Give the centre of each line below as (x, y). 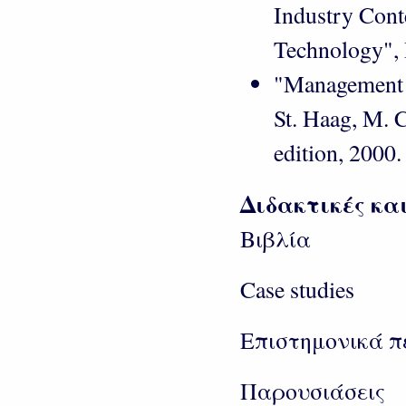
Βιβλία (275, 238)
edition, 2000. (338, 153)
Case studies (297, 289)
